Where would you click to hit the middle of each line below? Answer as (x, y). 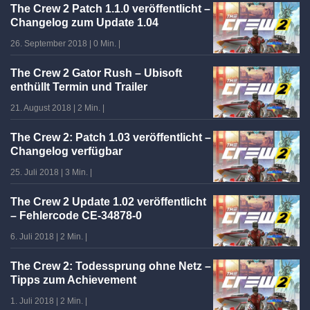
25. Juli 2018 (35, 172)
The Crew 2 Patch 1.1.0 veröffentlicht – (110, 8)
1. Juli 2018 (32, 301)
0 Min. (105, 43)
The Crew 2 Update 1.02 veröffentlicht (108, 201)
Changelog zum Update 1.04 (84, 22)
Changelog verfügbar (66, 151)
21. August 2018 (41, 108)
